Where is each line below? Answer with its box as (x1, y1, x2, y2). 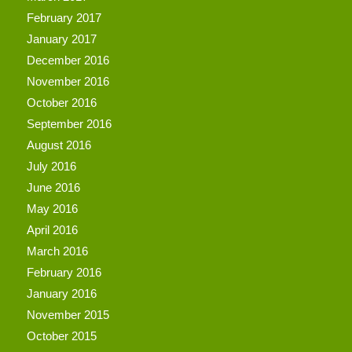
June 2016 (26, 180, 80, 194)
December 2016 (26, 53, 109, 67)
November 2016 (26, 74, 109, 88)
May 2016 (26, 201, 78, 215)
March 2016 (26, 244, 88, 258)
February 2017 (26, 10, 101, 24)
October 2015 (26, 328, 97, 343)
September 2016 (26, 116, 112, 130)
